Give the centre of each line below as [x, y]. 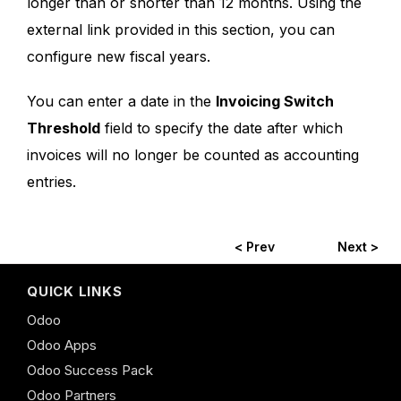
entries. [51, 181]
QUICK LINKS [75, 291]
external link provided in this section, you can [181, 29]
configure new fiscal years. [119, 56]
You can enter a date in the [121, 101]
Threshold [64, 128]
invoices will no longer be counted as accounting [193, 154]
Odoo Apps [62, 345]
